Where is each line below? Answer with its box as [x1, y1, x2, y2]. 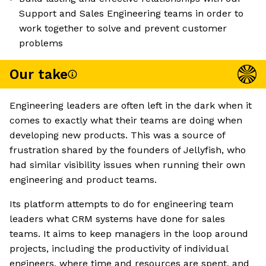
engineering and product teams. [9, 174, 157, 186]
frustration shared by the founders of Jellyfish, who [9, 144, 246, 156]
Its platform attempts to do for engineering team [9, 198, 233, 210]
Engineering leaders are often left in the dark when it [9, 100, 252, 112]
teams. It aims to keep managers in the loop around [9, 228, 248, 240]
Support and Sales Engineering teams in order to [19, 8, 243, 20]
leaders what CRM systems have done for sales [9, 213, 225, 225]
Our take [9, 66, 68, 83]
